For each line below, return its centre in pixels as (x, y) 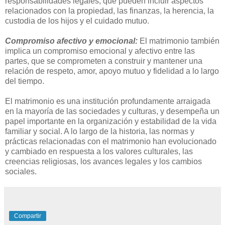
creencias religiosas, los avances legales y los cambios (103, 161)
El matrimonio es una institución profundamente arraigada (108, 101)
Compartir (28, 216)
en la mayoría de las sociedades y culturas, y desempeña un (112, 111)
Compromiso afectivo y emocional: (72, 41)
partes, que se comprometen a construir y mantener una (104, 61)
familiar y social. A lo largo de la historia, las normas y (100, 131)
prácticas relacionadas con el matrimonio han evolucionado (111, 141)
